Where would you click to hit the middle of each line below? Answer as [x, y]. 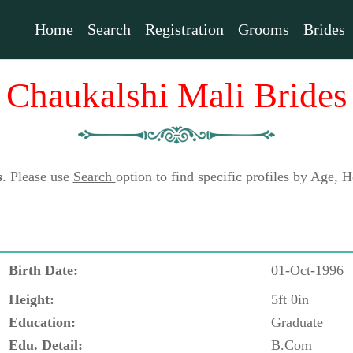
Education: [42, 322]
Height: [32, 299]
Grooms [264, 29]
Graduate [297, 322]
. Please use [37, 176]
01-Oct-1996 [307, 270]
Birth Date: [43, 270]
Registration [185, 29]
